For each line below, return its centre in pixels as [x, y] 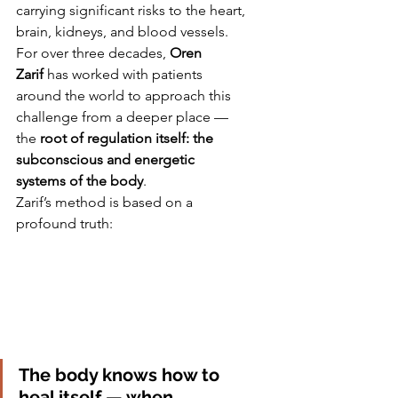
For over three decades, [93, 53]
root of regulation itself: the [128, 138]
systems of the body [80, 181]
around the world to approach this [125, 96]
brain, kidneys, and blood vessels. [124, 32]
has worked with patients [125, 74]
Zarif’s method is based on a [106, 202]
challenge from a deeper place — [124, 117]
